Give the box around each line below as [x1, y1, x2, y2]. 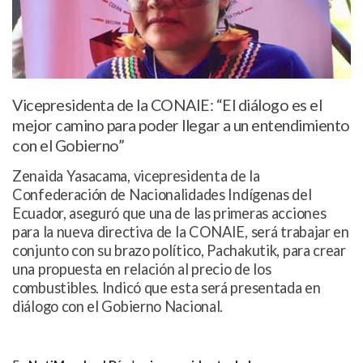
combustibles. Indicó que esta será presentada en [12, 279, 321, 297]
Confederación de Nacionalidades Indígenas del [12, 186, 312, 204]
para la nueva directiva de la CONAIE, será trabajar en [12, 223, 349, 241]
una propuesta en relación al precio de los [12, 260, 271, 279]
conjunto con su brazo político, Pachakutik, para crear [12, 241, 346, 260]
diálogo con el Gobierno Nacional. [12, 297, 224, 316]
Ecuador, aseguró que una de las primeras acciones [12, 204, 327, 223]
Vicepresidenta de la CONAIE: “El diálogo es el [12, 96, 322, 115]
